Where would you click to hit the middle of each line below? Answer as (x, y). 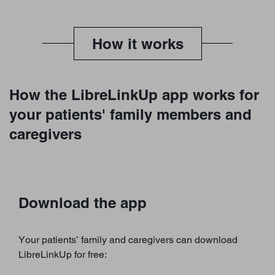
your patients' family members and (130, 114)
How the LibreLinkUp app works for (134, 94)
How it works (137, 43)
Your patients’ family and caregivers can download (128, 239)
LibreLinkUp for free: (63, 254)
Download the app (83, 202)
